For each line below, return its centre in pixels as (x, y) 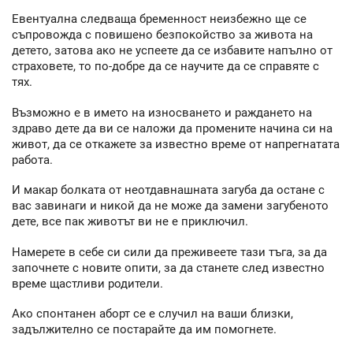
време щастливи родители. (87, 283)
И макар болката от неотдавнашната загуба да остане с (168, 190)
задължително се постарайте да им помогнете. (144, 330)
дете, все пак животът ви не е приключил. (130, 222)
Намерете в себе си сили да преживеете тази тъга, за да (169, 252)
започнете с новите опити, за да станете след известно (168, 268)
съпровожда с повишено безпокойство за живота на (162, 35)
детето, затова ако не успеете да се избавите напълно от (172, 51)
